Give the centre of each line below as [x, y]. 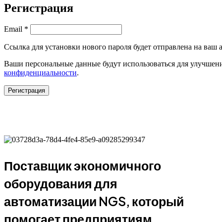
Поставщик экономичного [83, 166]
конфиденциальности [40, 73]
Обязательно [49, 28]
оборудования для [61, 184]
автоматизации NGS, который [94, 201]
